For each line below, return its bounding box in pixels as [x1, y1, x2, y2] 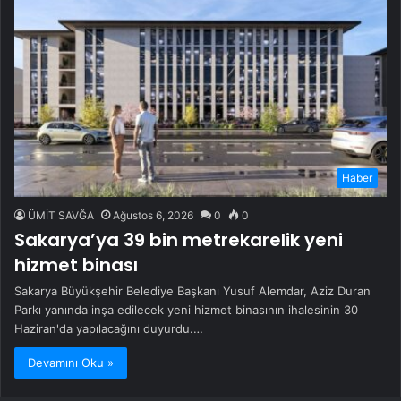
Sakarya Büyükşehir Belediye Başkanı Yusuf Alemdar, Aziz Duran [14, 283, 371, 298]
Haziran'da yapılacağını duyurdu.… [14, 320, 203, 336]
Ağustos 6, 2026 [113, 208, 193, 222]
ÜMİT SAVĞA [28, 208, 94, 222]
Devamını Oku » [28, 354, 114, 370]
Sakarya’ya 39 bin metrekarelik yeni [14, 226, 343, 252]
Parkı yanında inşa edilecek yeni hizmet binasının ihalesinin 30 [14, 302, 358, 317]
